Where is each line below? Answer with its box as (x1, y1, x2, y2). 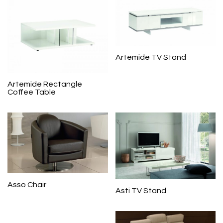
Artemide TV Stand (115, 53, 186, 61)
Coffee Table (7, 88, 56, 96)
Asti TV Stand (115, 186, 166, 195)
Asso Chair (7, 181, 46, 189)
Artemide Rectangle (7, 80, 82, 88)
